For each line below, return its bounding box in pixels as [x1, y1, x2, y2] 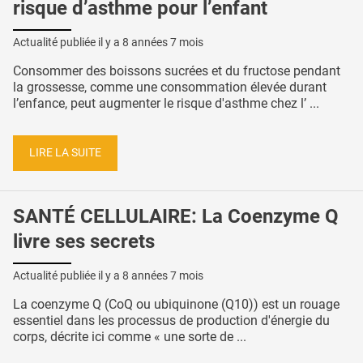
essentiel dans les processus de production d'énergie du [13, 313, 330, 329]
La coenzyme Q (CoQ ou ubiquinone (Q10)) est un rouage [13, 297, 340, 313]
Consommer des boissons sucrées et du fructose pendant [13, 63, 340, 79]
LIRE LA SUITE [29, 145, 101, 160]
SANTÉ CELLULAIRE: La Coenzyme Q [13, 204, 339, 228]
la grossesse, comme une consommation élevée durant [13, 79, 327, 96]
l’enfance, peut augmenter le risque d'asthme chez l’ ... [13, 96, 319, 112]
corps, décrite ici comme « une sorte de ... [13, 329, 246, 345]
